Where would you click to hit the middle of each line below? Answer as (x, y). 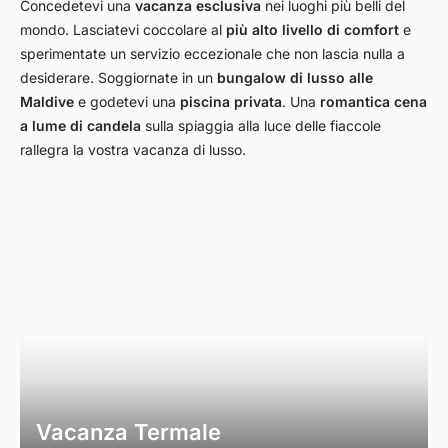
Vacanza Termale (128, 432)
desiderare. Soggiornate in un (118, 77)
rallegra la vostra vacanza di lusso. (133, 149)
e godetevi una (127, 101)
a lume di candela (80, 125)
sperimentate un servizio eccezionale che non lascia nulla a (212, 53)
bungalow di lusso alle (295, 77)
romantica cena (373, 101)
